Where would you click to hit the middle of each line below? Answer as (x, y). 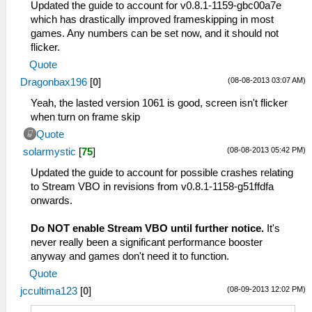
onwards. (52, 200)
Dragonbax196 (54, 82)
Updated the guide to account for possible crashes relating (162, 172)
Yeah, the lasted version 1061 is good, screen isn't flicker (159, 103)
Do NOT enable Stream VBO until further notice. (147, 228)
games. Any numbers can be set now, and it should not (155, 33)
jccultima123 (49, 291)
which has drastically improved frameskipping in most (152, 19)
